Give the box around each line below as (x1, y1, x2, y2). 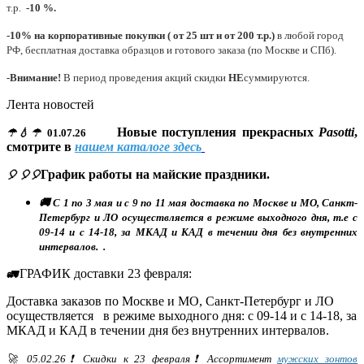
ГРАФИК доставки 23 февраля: (19, 266, 192, 280)
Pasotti (318, 124, 355, 139)
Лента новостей (6, 97, 94, 111)
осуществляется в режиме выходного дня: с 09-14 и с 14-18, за (6, 308, 357, 323)
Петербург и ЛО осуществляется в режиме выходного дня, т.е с (39, 210, 357, 223)
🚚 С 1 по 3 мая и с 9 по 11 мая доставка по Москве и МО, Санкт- (39, 196, 357, 209)
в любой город (275, 28, 344, 41)
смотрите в (6, 139, 75, 154)
